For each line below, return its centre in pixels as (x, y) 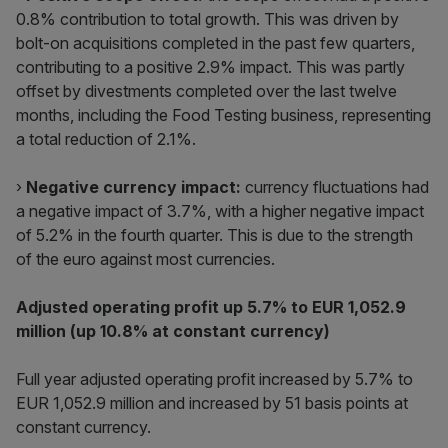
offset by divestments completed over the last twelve (206, 91)
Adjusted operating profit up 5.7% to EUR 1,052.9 (211, 307)
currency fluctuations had (337, 187)
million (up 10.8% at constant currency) (173, 331)
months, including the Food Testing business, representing (223, 115)
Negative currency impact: (135, 187)
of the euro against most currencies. (145, 259)
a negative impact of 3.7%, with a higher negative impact (220, 211)
